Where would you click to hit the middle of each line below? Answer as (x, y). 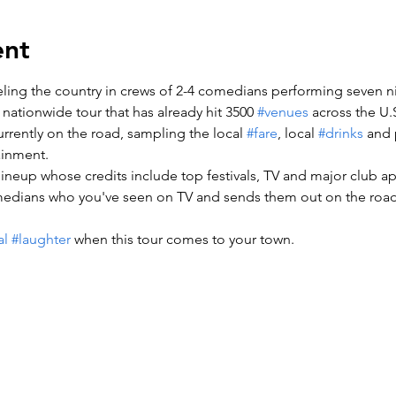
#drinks (340, 133)
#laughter (41, 239)
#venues (282, 112)
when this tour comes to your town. (182, 239)
